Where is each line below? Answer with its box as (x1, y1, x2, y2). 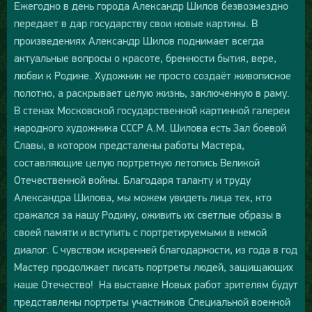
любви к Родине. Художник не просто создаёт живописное (14, 69, 291, 82)
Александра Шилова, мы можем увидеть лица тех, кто (14, 191, 272, 204)
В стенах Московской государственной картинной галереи (14, 104, 290, 117)
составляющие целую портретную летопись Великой (14, 156, 260, 169)
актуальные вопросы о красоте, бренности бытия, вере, (14, 52, 276, 65)
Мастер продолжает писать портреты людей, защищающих (14, 260, 293, 274)
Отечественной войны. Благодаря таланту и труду (14, 173, 251, 187)
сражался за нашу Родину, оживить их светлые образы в (14, 208, 281, 221)
